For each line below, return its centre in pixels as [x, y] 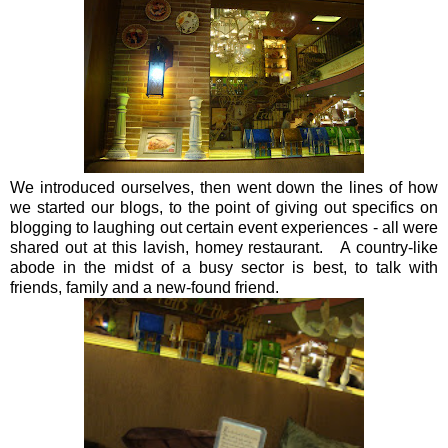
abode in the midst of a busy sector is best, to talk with [224, 267]
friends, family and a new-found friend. [144, 287]
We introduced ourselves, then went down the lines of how [224, 187]
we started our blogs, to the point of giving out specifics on [224, 207]
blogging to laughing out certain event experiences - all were [224, 227]
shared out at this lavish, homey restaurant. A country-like [224, 247]
